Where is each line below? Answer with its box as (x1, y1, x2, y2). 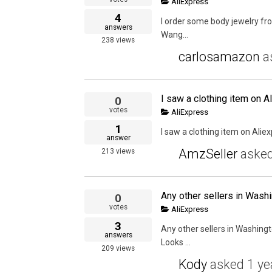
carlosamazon (178, 49, 260, 64)
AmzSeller (178, 146, 237, 161)
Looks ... (161, 237, 191, 247)
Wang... (161, 29, 188, 39)
